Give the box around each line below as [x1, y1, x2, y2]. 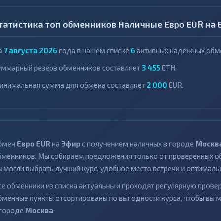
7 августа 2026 [3, 46, 57, 55]
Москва [25, 206, 53, 215]
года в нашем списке [57, 46, 131, 55]
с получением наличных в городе [80, 139, 195, 148]
